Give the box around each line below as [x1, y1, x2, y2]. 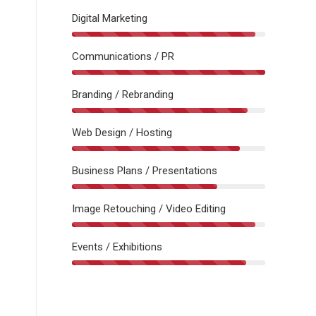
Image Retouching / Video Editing [72, 202, 226, 215]
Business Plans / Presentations [72, 164, 217, 177]
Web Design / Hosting [72, 126, 172, 139]
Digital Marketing [72, 11, 147, 25]
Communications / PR [72, 49, 174, 63]
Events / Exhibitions [72, 240, 162, 253]
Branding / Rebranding [72, 87, 174, 101]
